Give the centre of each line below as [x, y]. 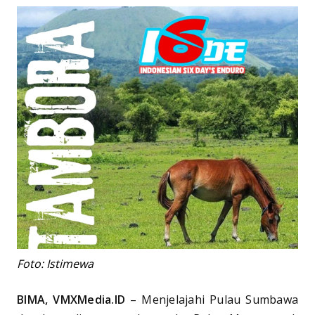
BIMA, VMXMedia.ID [71, 300]
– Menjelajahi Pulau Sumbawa [212, 300]
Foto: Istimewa [55, 264]
